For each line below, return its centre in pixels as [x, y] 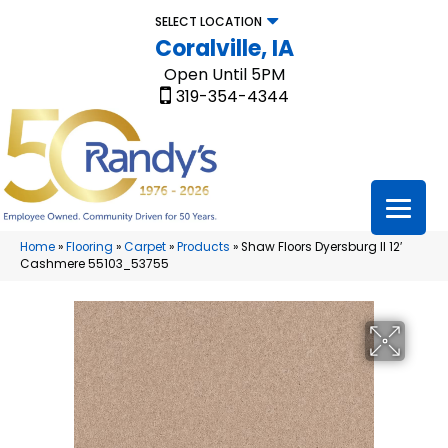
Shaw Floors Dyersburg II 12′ [321, 247]
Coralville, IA [224, 48]
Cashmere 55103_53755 [94, 264]
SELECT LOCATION [208, 21]
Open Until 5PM [224, 74]
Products [203, 247]
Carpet [145, 247]
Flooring [89, 247]
